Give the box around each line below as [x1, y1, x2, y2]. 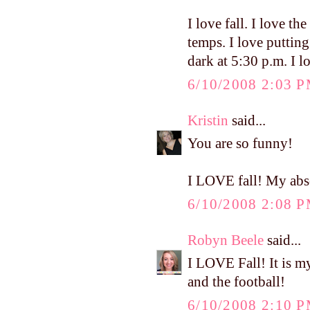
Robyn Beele [188, 232, 264, 248]
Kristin [188, 112, 228, 128]
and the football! [188, 274, 285, 290]
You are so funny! [188, 136, 293, 152]
